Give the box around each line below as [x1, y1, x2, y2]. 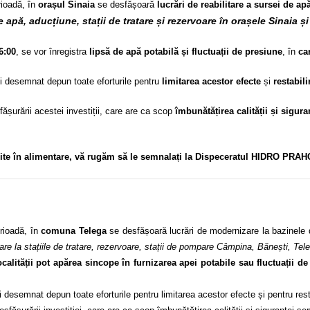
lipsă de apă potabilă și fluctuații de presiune [89, 46, 282, 57]
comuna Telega [37, 225, 107, 236]
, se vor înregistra [16, 46, 89, 57]
